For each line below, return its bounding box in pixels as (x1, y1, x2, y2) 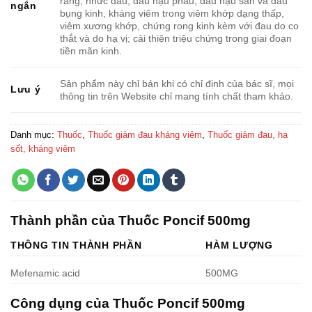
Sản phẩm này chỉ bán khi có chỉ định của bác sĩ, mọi (60, 77, 295, 89)
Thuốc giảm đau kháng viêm (88, 129, 202, 140)
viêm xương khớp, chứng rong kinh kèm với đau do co (60, 19, 299, 31)
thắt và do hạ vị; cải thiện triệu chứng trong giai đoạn (60, 32, 292, 44)
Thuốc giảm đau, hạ (208, 129, 288, 140)
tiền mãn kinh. (60, 45, 123, 56)
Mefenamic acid (10, 267, 80, 279)
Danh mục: (10, 129, 57, 140)
